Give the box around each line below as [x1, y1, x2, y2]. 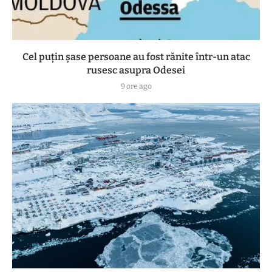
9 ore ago [120, 81, 152, 90]
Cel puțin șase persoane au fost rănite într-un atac [22, 50, 250, 63]
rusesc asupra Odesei [87, 64, 185, 76]
